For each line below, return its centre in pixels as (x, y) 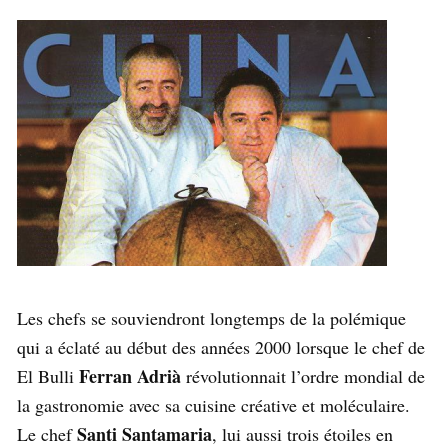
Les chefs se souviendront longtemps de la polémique (211, 317)
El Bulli (45, 375)
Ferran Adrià (127, 375)
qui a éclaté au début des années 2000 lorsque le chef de (221, 346)
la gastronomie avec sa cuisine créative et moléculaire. (213, 404)
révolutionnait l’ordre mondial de (303, 375)
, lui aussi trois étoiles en (302, 433)
